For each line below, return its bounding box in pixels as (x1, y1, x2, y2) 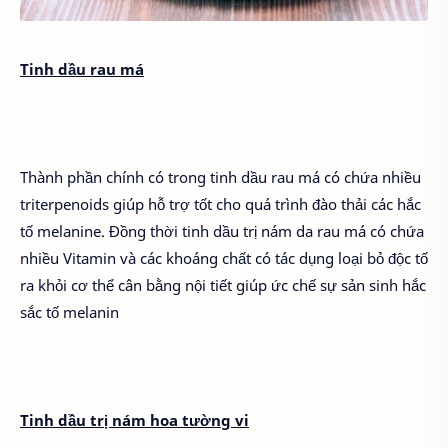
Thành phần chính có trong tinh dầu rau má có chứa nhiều (20, 167, 421, 188)
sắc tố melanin (20, 302, 119, 323)
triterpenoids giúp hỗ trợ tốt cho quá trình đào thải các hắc (20, 194, 421, 215)
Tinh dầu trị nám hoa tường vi (20, 410, 249, 431)
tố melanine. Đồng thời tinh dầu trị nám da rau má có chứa (20, 221, 424, 242)
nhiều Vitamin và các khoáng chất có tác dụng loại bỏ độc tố (20, 248, 428, 269)
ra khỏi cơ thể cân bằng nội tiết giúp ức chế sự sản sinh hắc (20, 275, 426, 296)
